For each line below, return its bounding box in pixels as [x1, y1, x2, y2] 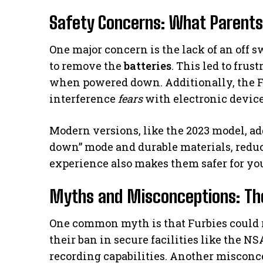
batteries [124, 58, 171, 73]
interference [49, 91, 118, 106]
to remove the [49, 58, 124, 73]
